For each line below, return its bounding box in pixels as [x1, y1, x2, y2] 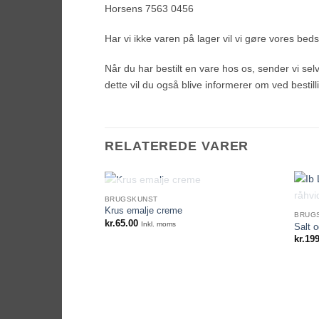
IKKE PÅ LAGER [153, 194, 231, 206]
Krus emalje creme [104, 205, 182, 216]
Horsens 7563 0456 [105, 3, 194, 15]
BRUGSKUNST [104, 194, 158, 203]
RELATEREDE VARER [105, 139, 249, 154]
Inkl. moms [140, 219, 176, 228]
